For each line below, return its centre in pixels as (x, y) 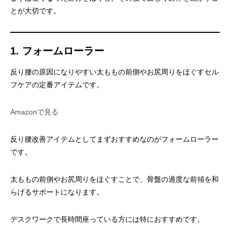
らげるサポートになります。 (57, 192)
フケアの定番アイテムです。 (57, 85)
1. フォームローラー (57, 51)
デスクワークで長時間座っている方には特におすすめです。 (107, 219)
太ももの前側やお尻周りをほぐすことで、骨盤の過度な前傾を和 (114, 179)
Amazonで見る (34, 112)
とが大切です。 (35, 11)
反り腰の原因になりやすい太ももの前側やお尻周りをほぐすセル (114, 72)
